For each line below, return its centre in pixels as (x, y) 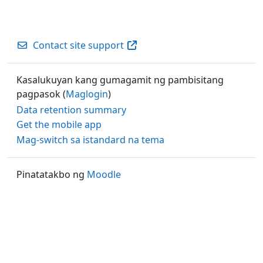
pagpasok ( (41, 94)
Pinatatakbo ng (52, 174)
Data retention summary (71, 109)
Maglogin (87, 94)
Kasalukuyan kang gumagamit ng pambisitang (120, 80)
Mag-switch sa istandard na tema (90, 139)
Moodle (104, 174)
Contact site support (78, 45)
